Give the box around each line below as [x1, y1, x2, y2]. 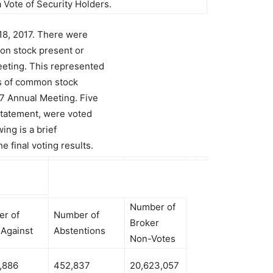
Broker [130, 217, 159, 229]
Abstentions [54, 225, 105, 236]
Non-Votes [130, 233, 175, 244]
